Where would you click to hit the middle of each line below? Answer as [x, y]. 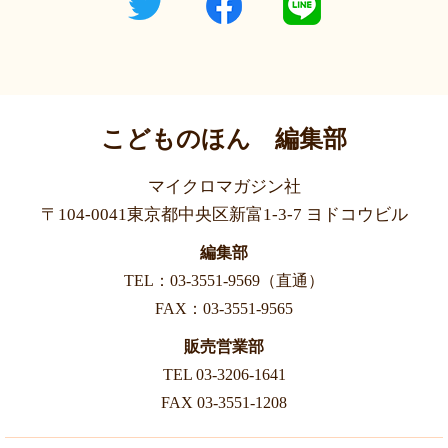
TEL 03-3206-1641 [224, 375]
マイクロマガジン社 [224, 187]
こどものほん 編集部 [224, 139]
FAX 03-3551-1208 [224, 403]
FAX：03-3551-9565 [224, 309]
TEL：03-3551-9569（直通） [224, 281]
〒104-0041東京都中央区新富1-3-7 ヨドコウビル [224, 215]
